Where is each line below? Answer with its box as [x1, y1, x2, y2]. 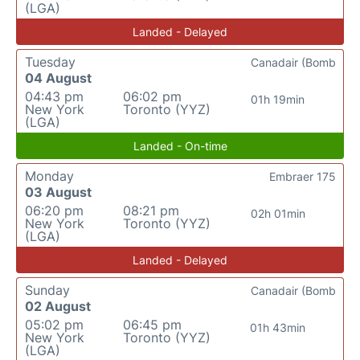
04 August [25, 70, 92, 86]
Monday [25, 168, 74, 184]
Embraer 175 [269, 170, 336, 183]
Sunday [25, 282, 70, 298]
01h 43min [250, 321, 306, 334]
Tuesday [25, 54, 76, 70]
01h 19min [251, 92, 305, 106]
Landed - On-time [133, 139, 227, 153]
